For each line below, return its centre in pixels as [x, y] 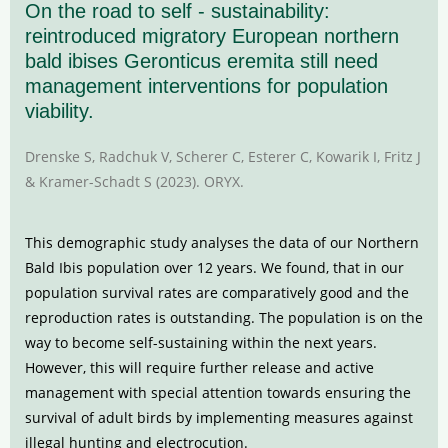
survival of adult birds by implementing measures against [219, 417]
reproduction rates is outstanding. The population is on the [224, 317]
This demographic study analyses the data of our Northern [222, 242]
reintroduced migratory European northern [212, 35]
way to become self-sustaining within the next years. [201, 342]
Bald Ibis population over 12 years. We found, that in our [214, 267]
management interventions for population [206, 85]
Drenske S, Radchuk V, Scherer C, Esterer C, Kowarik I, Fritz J [223, 156]
